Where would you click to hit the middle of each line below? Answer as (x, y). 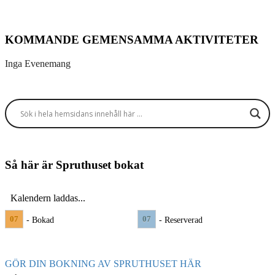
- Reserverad (181, 219)
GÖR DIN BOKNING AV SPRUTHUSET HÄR (103, 263)
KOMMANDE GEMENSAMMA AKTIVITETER (132, 39)
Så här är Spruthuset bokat (74, 165)
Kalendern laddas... (48, 198)
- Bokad (40, 219)
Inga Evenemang (38, 63)
